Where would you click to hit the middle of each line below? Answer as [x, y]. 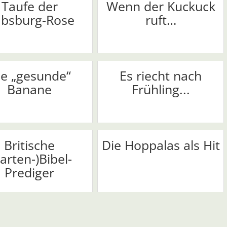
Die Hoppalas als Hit [161, 145]
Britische [29, 145]
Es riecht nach [161, 76]
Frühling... [161, 89]
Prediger [29, 173]
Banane [29, 89]
